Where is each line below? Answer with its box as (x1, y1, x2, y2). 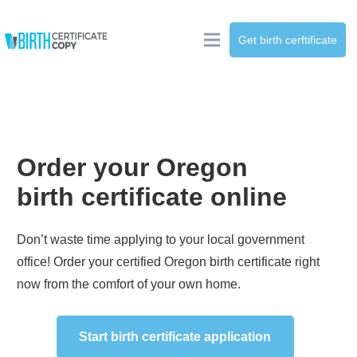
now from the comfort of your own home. (17, 277, 241, 291)
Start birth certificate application (79, 329, 272, 343)
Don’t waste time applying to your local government (17, 233, 304, 246)
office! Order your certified (17, 255, 164, 269)
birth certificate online (17, 182, 287, 211)
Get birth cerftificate (237, 33, 337, 46)
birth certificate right (210, 255, 320, 269)
